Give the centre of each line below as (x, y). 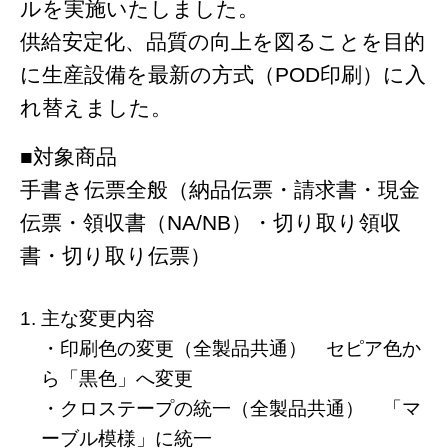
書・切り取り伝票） (115, 255)
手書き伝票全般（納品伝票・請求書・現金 (220, 189)
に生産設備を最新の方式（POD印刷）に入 (223, 74)
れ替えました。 (96, 107)
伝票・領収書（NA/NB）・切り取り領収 (210, 222)
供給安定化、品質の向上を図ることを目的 (222, 41)
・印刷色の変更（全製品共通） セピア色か (231, 348)
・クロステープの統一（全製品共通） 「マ (231, 408)
